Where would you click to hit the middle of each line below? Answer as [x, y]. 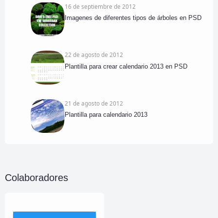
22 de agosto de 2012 [94, 55]
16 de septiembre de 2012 [100, 6]
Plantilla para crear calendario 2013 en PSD [126, 66]
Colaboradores [36, 178]
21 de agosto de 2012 [94, 103]
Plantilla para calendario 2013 [106, 115]
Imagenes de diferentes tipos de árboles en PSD [133, 18]
